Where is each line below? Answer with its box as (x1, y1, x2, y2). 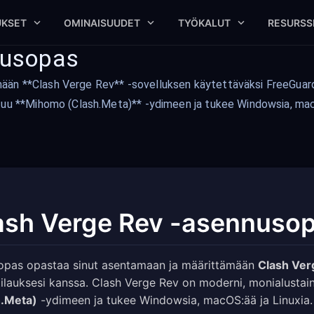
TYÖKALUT (177, 16, 231, 29)
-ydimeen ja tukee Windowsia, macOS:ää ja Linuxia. (37, 293, 313, 307)
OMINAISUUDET (64, 16, 141, 29)
